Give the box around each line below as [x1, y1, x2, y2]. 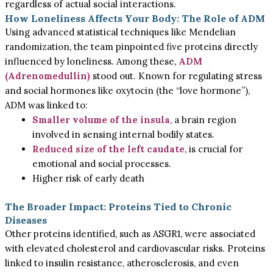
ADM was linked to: [5, 99, 88, 111]
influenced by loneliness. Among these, [5, 55, 179, 67]
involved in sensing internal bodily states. [32, 129, 215, 140]
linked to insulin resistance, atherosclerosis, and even [5, 257, 239, 269]
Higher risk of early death [32, 172, 145, 184]
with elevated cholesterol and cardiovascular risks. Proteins [5, 242, 266, 254]
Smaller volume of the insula [32, 114, 171, 126]
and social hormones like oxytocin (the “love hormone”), [5, 85, 250, 96]
